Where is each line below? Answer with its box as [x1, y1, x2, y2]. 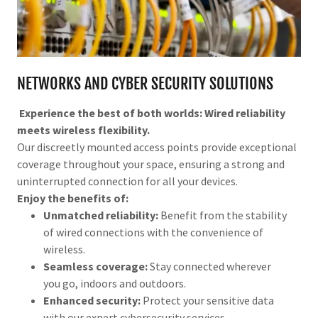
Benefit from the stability [158, 207, 287, 222]
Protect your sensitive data [140, 292, 274, 307]
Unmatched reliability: [43, 207, 158, 222]
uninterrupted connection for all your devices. [17, 173, 238, 188]
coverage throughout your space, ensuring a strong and [17, 156, 285, 171]
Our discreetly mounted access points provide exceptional [17, 139, 297, 154]
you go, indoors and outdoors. [43, 275, 186, 290]
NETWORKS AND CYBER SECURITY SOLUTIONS [17, 73, 273, 93]
